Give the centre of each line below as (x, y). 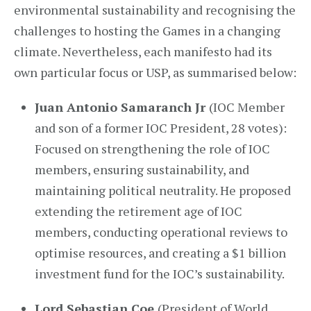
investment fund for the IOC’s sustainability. (160, 274)
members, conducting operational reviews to (161, 232)
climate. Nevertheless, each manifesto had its (143, 51)
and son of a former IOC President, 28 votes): (161, 128)
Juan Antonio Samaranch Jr (122, 107)
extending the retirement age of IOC (138, 211)
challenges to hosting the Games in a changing (147, 31)
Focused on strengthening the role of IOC (152, 149)
